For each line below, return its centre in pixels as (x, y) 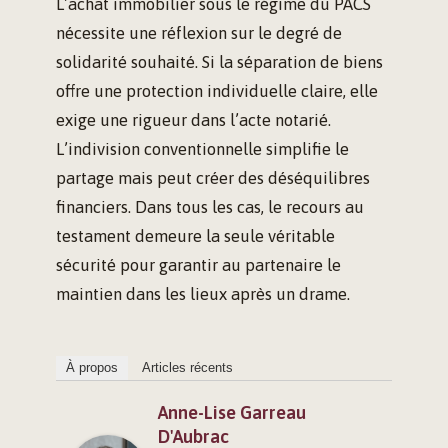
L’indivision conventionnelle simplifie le (202, 149)
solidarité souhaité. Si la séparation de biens (219, 62)
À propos (92, 368)
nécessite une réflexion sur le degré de (199, 33)
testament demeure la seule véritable (195, 236)
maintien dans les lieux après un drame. (203, 294)
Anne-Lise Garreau (232, 413)
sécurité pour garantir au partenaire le (198, 265)
